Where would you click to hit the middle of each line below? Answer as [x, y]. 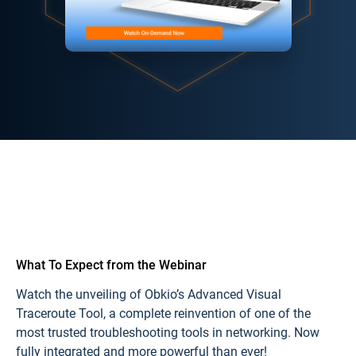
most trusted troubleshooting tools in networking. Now [168, 333]
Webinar [183, 265]
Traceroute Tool [60, 313]
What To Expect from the [87, 265]
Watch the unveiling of [80, 294]
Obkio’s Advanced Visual [213, 294]
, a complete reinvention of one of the [207, 313]
